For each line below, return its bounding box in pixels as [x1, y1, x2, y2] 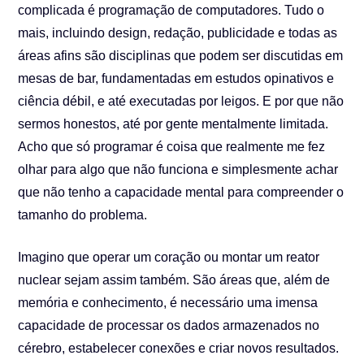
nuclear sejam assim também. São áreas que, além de [18, 273, 331, 287]
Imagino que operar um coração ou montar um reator [18, 250, 320, 264]
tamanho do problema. [18, 208, 148, 222]
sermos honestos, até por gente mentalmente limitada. [18, 117, 329, 131]
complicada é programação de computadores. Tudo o [18, 3, 325, 17]
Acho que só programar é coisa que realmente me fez [18, 140, 326, 154]
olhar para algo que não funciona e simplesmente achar [18, 162, 339, 176]
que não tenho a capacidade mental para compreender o [18, 185, 344, 199]
